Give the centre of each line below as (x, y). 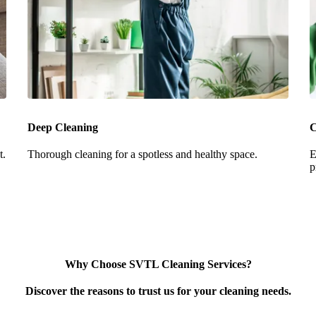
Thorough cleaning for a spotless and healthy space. (142, 154)
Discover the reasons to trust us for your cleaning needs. (158, 291)
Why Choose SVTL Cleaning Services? (158, 264)
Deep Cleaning (63, 127)
